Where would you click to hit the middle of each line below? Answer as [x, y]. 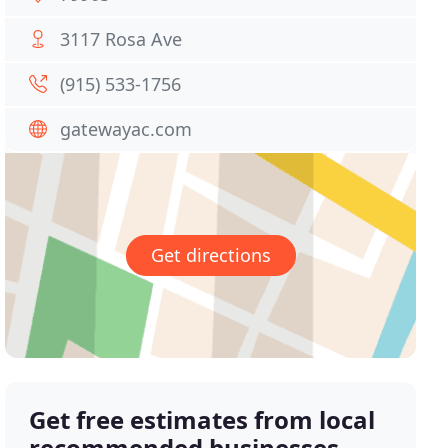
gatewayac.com [126, 129]
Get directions [210, 255]
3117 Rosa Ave [121, 39]
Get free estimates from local [202, 420]
